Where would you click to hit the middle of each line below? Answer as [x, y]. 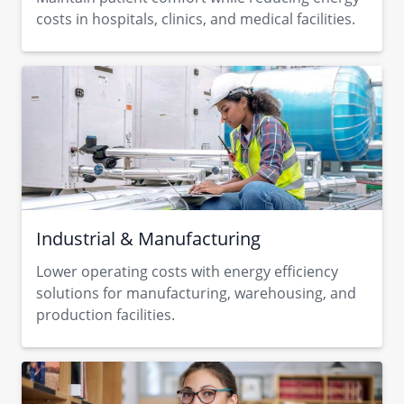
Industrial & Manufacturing [148, 239]
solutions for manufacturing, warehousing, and [196, 293]
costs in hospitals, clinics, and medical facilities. [196, 19]
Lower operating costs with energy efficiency [187, 271]
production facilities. [106, 315]
